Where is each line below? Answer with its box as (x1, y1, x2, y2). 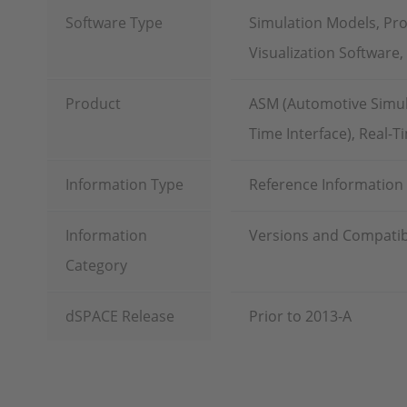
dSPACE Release (65, 306, 174, 326)
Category (65, 255, 127, 275)
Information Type (65, 174, 184, 194)
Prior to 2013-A (249, 306, 352, 326)
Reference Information (249, 174, 403, 194)
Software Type (65, 13, 163, 33)
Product (65, 94, 121, 114)
